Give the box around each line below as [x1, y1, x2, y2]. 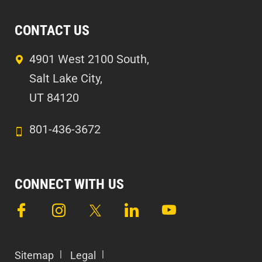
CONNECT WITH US [15, 176, 124, 192]
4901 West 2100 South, [29, 52, 149, 66]
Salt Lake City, [29, 71, 102, 85]
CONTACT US [15, 22, 89, 39]
